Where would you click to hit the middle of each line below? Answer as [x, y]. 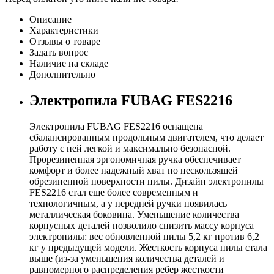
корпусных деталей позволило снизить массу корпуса [142, 225]
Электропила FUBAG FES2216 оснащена [116, 126]
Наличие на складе [69, 63]
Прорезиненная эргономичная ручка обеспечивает [135, 159]
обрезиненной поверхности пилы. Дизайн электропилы [146, 181]
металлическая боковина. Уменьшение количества [134, 214]
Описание [50, 19]
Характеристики [64, 30]
